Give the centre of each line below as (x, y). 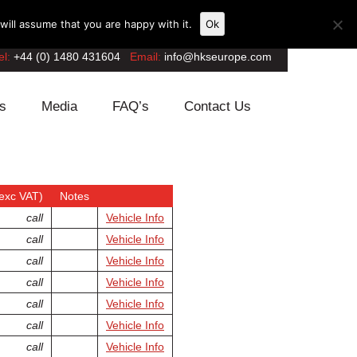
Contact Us (218, 106)
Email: (142, 57)
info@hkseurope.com (218, 57)
